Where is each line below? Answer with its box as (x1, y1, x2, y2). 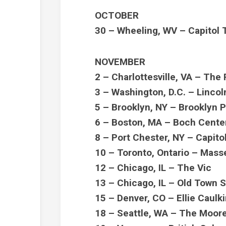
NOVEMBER (95, 55, 146, 68)
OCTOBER (95, 9, 139, 21)
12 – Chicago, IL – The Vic (95, 161, 212, 174)
